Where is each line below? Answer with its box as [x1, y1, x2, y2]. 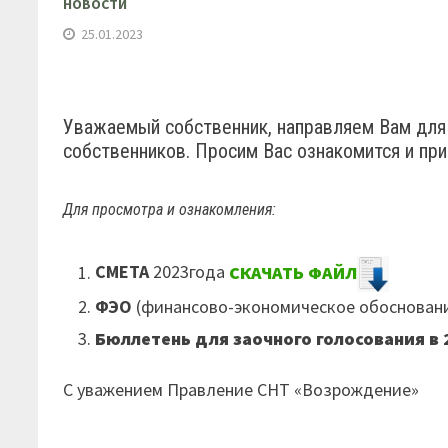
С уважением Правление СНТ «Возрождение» [63, 377, 420, 401]
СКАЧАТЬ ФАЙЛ [229, 260, 358, 284]
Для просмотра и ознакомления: [63, 200, 277, 220]
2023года [149, 260, 226, 284]
